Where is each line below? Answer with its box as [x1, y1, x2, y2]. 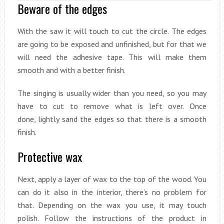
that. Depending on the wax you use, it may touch [17, 199, 207, 210]
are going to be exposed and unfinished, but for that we [17, 38, 207, 49]
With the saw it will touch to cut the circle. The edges [17, 25, 207, 36]
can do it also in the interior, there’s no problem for [17, 186, 207, 197]
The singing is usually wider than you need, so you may [17, 87, 207, 98]
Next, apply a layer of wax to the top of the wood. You [17, 173, 207, 184]
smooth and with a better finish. [17, 64, 125, 75]
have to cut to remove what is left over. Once [17, 100, 207, 111]
